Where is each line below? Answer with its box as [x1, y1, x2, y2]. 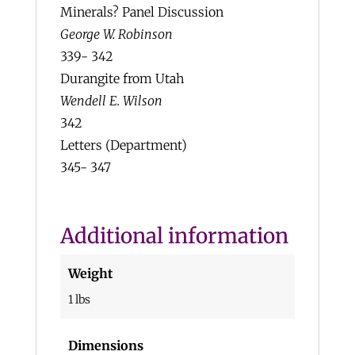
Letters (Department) [59, 137, 187, 153]
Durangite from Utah [59, 71, 185, 86]
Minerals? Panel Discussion [59, 4, 223, 20]
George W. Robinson [59, 26, 173, 42]
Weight [67, 265, 113, 281]
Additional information [59, 223, 288, 249]
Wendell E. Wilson [59, 93, 162, 109]
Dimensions [67, 338, 143, 353]
